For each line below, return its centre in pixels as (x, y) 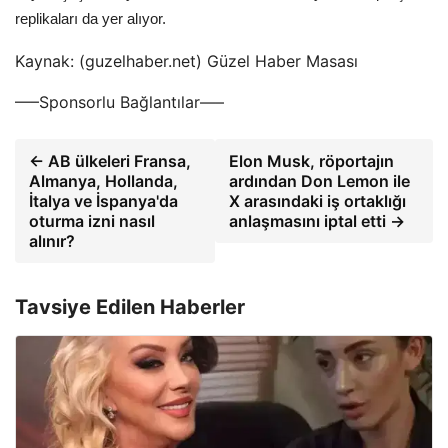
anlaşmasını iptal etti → (316, 221)
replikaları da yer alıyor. (90, 18)
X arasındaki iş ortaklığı (317, 201)
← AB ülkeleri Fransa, (110, 161)
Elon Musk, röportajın (311, 161)
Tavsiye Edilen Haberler (130, 307)
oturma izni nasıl (92, 221)
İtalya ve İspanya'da (103, 201)
